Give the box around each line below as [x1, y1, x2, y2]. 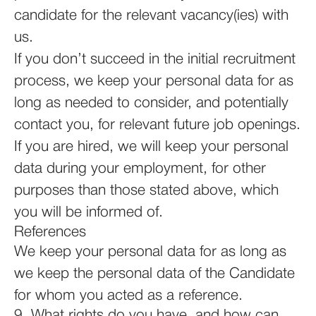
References [14, 226, 86, 239]
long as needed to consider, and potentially [14, 97, 288, 110]
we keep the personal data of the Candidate [14, 267, 295, 281]
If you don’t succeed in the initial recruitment [14, 53, 296, 66]
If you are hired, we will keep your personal [14, 140, 288, 154]
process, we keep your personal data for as [14, 75, 293, 88]
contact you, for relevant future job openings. [14, 119, 300, 132]
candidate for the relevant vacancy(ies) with [14, 9, 288, 23]
